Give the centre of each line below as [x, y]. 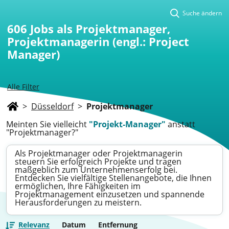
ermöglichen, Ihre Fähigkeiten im [78, 186]
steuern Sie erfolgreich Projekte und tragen [98, 162]
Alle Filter [23, 87]
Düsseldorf [52, 106]
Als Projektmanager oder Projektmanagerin [99, 153]
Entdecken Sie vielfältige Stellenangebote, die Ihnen [113, 178]
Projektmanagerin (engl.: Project [98, 41]
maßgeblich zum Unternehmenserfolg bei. [96, 170]
